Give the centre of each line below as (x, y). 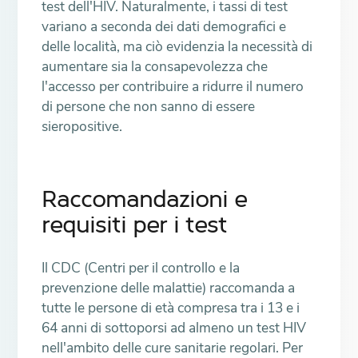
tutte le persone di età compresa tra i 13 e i (171, 307)
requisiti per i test (134, 228)
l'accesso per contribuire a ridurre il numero (173, 86)
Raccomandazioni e (144, 202)
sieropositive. (82, 126)
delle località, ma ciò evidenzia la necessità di (177, 46)
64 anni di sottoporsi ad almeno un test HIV (174, 327)
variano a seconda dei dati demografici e (164, 26)
